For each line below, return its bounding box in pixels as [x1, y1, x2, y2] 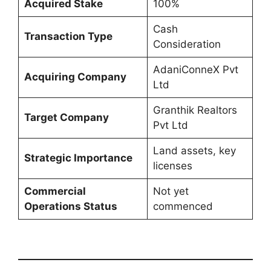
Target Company [24, 111, 109, 123]
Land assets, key [152, 144, 236, 157]
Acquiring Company [24, 70, 126, 83]
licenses [152, 159, 192, 172]
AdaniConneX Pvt [152, 63, 238, 76]
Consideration [152, 38, 221, 50]
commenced [152, 200, 213, 212]
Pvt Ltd [152, 119, 188, 131]
